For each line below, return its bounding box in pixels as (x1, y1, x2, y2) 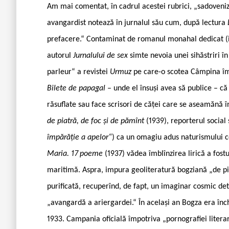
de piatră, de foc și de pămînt (47, 117, 146, 125)
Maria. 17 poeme (47, 149, 105, 158)
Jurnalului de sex (73, 51, 130, 60)
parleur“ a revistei (47, 67, 110, 76)
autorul (47, 51, 73, 60)
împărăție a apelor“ (47, 133, 112, 142)
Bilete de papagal (47, 84, 107, 93)
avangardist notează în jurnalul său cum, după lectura (47, 18, 227, 27)
